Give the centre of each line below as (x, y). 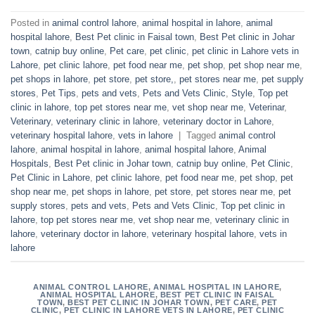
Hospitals (30, 164)
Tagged (202, 136)
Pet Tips (59, 94)
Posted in (31, 23)
